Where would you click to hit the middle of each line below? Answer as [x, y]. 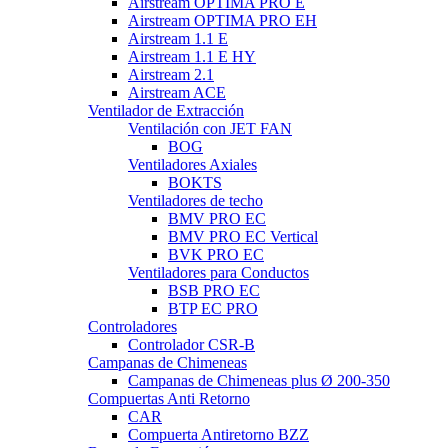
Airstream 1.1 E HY [192, 56]
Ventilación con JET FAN [210, 128]
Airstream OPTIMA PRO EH [222, 20]
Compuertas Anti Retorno [169, 398]
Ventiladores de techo [195, 200]
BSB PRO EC [214, 290]
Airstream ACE [177, 92]
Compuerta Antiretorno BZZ [218, 434]
